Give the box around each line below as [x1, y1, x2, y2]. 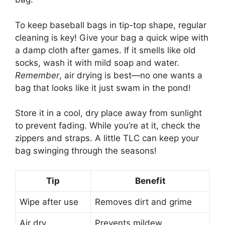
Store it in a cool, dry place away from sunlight [15, 108, 202, 119]
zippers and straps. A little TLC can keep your [15, 133, 199, 144]
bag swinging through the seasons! [15, 146, 157, 156]
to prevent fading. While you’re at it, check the [15, 121, 200, 131]
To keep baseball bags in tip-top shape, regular [15, 20, 206, 30]
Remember [15, 70, 59, 80]
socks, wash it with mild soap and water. [15, 57, 179, 68]
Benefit [135, 175, 166, 186]
